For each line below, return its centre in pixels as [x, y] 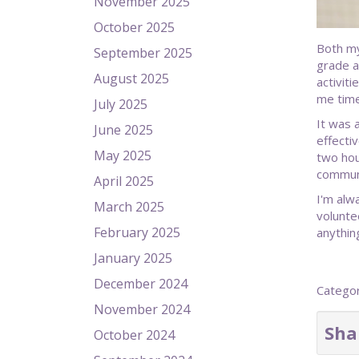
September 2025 [143, 53]
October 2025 [134, 27]
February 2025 [137, 232]
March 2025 [129, 207]
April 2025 [124, 181]
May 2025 [123, 155]
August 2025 [131, 79]
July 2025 [121, 104]
